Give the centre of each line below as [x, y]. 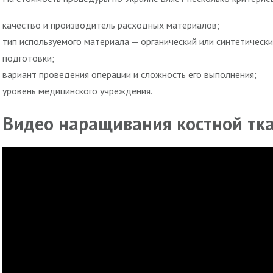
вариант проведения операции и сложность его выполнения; [129, 75]
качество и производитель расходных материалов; [111, 25]
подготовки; [28, 58]
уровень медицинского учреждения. [77, 91]
